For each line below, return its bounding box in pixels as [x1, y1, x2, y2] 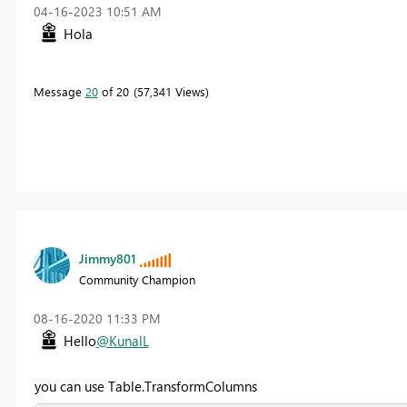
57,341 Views [136, 83, 205, 99]
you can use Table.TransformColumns [34, 376, 257, 395]
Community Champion [78, 271, 195, 287]
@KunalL [95, 331, 149, 350]
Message [33, 83, 85, 99]
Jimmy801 [78, 249, 136, 267]
